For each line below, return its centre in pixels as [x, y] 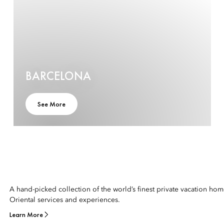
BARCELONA [58, 76]
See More [51, 104]
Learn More [26, 214]
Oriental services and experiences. [65, 200]
